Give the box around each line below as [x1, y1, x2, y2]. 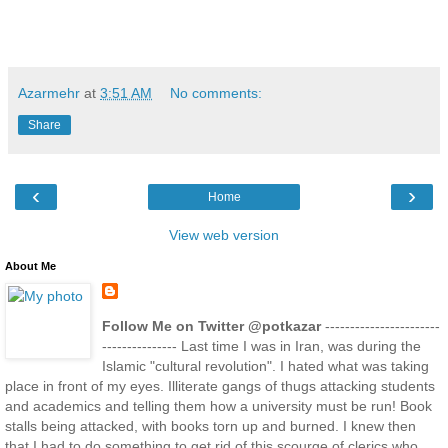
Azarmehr [18, 85, 80, 102]
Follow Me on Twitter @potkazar [101, 317, 321, 334]
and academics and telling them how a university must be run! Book [5, 397, 432, 414]
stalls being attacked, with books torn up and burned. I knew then [5, 417, 416, 434]
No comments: [170, 85, 263, 102]
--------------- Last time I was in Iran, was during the [101, 337, 421, 354]
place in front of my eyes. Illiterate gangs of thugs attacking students [5, 377, 435, 394]
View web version [169, 227, 279, 244]
